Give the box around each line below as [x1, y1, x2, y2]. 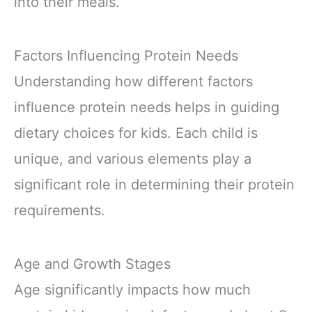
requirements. [14, 202, 105, 219]
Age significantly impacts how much [14, 281, 251, 299]
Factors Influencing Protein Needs [14, 47, 238, 65]
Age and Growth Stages [14, 256, 171, 273]
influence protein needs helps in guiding [14, 99, 279, 116]
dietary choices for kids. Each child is [14, 125, 258, 142]
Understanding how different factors [14, 73, 253, 91]
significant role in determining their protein [14, 176, 295, 194]
